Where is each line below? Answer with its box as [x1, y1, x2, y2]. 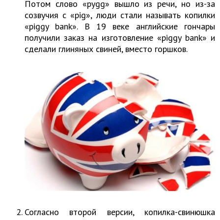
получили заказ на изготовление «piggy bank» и [25, 31, 215, 43]
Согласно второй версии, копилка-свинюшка [25, 206, 215, 218]
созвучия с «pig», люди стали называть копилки [25, 9, 215, 21]
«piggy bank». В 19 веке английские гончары [25, 20, 215, 32]
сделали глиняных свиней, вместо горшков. [25, 43, 188, 55]
